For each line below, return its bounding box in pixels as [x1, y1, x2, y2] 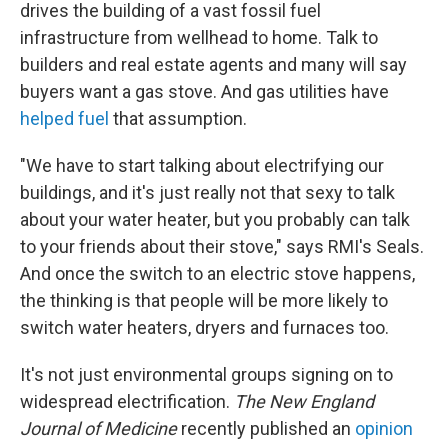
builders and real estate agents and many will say [20, 54, 407, 75]
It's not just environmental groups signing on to [20, 364, 393, 385]
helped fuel [20, 108, 109, 129]
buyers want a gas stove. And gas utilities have [20, 81, 389, 102]
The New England [234, 391, 374, 412]
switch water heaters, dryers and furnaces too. [20, 317, 389, 338]
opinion [355, 418, 413, 439]
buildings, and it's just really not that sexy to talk [20, 182, 395, 203]
